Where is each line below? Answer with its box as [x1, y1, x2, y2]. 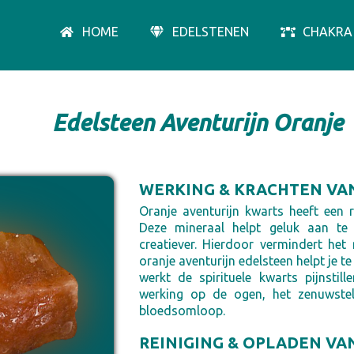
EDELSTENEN [172, 24, 249, 39]
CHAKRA [303, 24, 352, 39]
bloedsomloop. [138, 303, 225, 318]
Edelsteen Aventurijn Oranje [51, 110, 343, 135]
